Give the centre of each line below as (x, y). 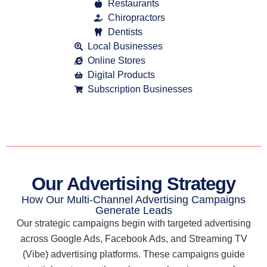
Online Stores (117, 61)
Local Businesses (125, 46)
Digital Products (122, 75)
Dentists (125, 32)
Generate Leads (133, 211)
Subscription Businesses (140, 89)
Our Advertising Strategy (133, 184)
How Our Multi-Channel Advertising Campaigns (133, 200)
